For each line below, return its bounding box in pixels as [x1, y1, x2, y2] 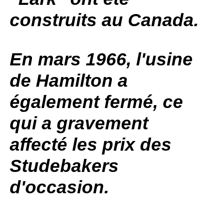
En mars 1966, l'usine [10, 49, 193, 69]
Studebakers [10, 156, 119, 176]
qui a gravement [10, 113, 148, 133]
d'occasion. [10, 177, 109, 197]
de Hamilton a [10, 71, 128, 91]
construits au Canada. [10, 10, 199, 30]
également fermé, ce [10, 92, 183, 112]
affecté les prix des [10, 135, 171, 155]
